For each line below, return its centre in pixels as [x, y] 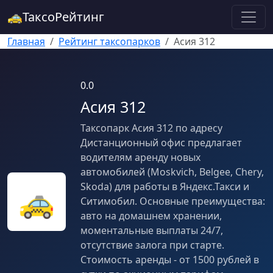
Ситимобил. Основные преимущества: [173, 201]
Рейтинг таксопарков [109, 41]
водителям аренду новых [140, 157]
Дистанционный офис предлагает [161, 143]
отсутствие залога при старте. [152, 245]
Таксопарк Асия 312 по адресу [151, 128]
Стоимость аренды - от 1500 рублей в [170, 260]
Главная [26, 41]
